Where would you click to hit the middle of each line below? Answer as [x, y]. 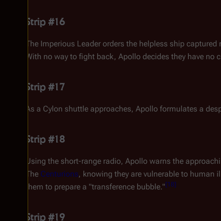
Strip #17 [45, 87]
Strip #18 [45, 139]
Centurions [59, 174]
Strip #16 [45, 22]
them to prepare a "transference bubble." [95, 187]
